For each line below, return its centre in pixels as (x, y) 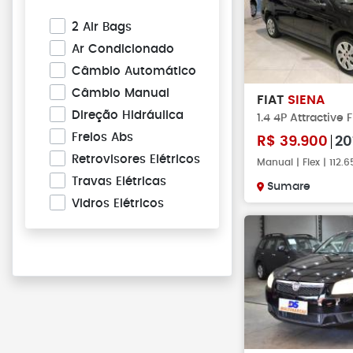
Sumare (289, 187)
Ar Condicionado (123, 49)
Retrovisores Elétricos (136, 160)
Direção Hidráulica (128, 115)
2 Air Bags (102, 27)
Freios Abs (102, 137)
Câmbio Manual (121, 93)
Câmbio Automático (134, 71)
